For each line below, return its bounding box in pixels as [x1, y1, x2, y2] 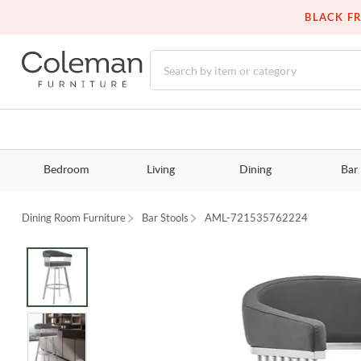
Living [146, 164, 175, 176]
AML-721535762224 [205, 211, 309, 225]
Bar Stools [142, 211, 189, 225]
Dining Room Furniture [22, 211, 127, 225]
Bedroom [43, 164, 89, 176]
